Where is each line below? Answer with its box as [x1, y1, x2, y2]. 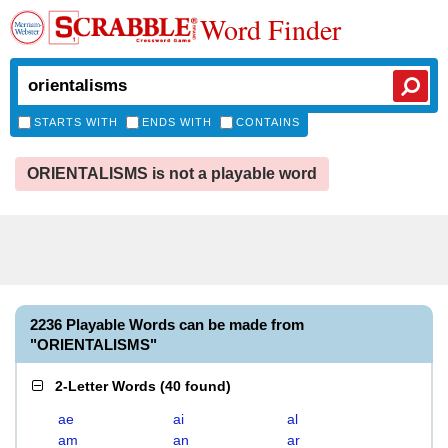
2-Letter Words [55, 378, 156, 394]
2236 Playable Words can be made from [30, 316, 304, 333]
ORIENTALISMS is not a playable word [27, 165, 317, 182]
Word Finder [200, 10, 341, 48]
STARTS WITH [34, 116, 118, 128]
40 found [165, 378, 226, 394]
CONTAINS [236, 116, 300, 128]
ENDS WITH [142, 116, 212, 128]
